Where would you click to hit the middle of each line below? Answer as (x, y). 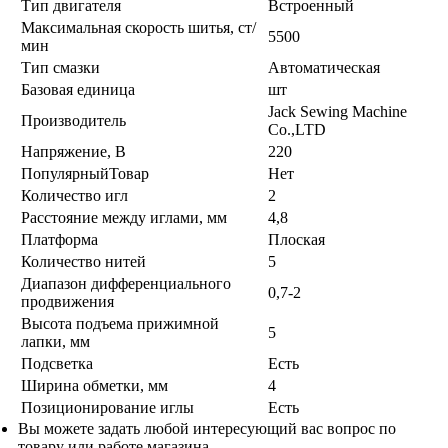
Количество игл (74, 195)
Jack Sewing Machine (337, 111)
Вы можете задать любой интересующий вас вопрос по (207, 428)
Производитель (73, 120)
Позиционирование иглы (107, 407)
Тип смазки (60, 67)
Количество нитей (83, 261)
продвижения (67, 301)
